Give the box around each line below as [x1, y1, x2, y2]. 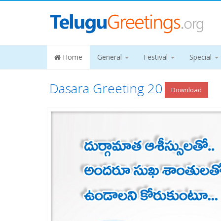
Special [189, 52, 214, 62]
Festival [143, 52, 170, 62]
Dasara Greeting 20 [49, 79, 162, 97]
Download [171, 85, 202, 95]
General [97, 52, 124, 62]
